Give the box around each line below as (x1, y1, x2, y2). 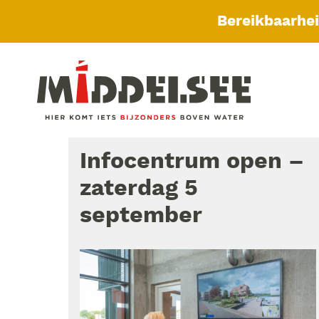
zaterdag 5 (80, 174, 198, 204)
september (80, 202, 202, 231)
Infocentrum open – (80, 147, 304, 177)
